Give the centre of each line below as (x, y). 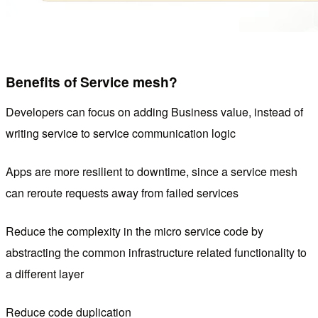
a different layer (45, 273)
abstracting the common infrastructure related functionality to (156, 252)
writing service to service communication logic (121, 133)
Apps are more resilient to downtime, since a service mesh (152, 171)
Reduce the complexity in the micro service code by (135, 231)
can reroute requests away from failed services (122, 192)
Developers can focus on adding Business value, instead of (154, 111)
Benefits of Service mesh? (92, 82)
